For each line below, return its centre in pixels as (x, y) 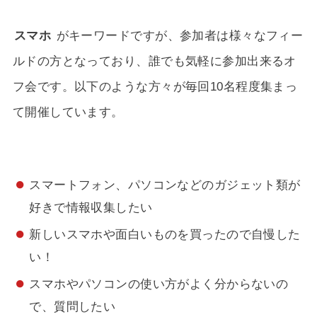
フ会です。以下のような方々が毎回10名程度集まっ (155, 87)
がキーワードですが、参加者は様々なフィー (178, 36)
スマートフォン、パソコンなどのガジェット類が (165, 185)
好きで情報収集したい (91, 208)
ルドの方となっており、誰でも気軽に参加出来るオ (154, 61)
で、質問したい (73, 307)
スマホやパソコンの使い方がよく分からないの (159, 284)
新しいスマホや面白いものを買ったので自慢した (165, 235)
